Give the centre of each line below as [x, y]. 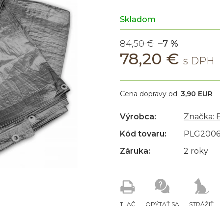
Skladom [138, 19]
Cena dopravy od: [150, 94]
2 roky [196, 151]
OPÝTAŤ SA [162, 204]
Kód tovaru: [143, 134]
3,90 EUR [197, 94]
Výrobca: [138, 117]
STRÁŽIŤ [201, 204]
